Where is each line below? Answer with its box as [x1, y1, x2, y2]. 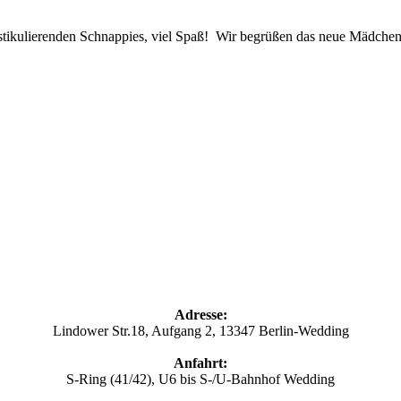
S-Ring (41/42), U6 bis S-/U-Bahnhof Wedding [66, 371, 335, 387]
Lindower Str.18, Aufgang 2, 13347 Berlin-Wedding [52, 322, 349, 338]
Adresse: [174, 306, 227, 322]
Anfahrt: [174, 354, 227, 371]
